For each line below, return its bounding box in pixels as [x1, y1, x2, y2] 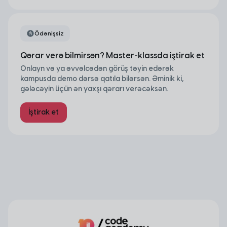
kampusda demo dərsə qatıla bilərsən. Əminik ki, [20, 74, 183, 83]
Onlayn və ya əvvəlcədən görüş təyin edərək [20, 64, 174, 73]
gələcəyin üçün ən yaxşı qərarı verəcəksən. [20, 84, 168, 93]
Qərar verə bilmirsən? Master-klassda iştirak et [20, 50, 205, 60]
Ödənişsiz [34, 29, 64, 37]
